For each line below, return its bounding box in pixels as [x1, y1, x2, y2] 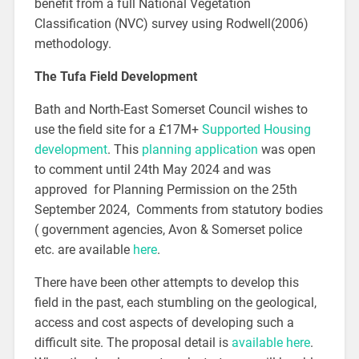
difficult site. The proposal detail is [34, 335, 232, 351]
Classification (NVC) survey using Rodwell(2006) [34, 16, 309, 32]
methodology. [34, 36, 111, 52]
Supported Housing [201, 122, 311, 138]
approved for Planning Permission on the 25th [34, 182, 297, 198]
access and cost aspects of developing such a [34, 315, 294, 331]
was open [257, 142, 316, 158]
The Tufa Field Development [34, 69, 197, 85]
